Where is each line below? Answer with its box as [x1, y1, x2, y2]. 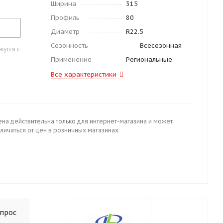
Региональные [125, 55, 172, 64]
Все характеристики [51, 70, 116, 79]
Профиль [51, 13, 80, 22]
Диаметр [51, 27, 80, 36]
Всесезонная [139, 41, 182, 50]
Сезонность [51, 41, 88, 50]
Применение [51, 55, 92, 64]
